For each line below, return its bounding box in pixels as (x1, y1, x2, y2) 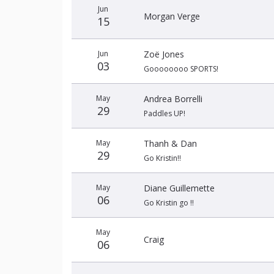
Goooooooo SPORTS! (144, 64, 218, 74)
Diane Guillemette (144, 182, 215, 194)
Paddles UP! (144, 108, 185, 119)
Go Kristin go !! (144, 198, 194, 208)
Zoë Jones (144, 48, 184, 60)
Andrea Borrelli (144, 93, 202, 105)
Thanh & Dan (144, 138, 197, 149)
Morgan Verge (144, 10, 200, 22)
